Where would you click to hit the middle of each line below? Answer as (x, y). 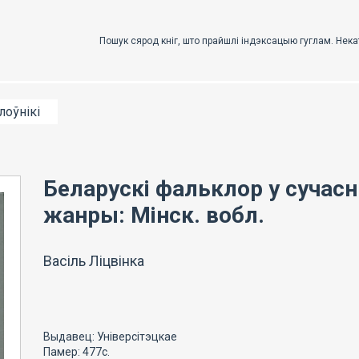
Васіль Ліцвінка (94, 261)
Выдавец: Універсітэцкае (110, 337)
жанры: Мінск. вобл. (154, 215)
